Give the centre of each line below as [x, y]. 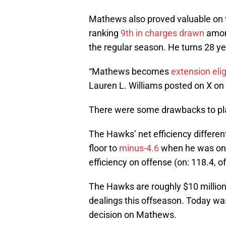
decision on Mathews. [133, 215]
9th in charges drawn [162, 33]
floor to [104, 148]
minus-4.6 [139, 148]
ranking [105, 33]
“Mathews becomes [130, 72]
